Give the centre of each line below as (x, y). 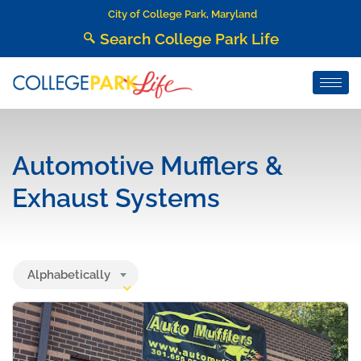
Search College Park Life (190, 39)
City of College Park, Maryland (183, 14)
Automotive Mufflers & (147, 165)
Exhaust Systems (116, 197)
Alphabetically (69, 274)
